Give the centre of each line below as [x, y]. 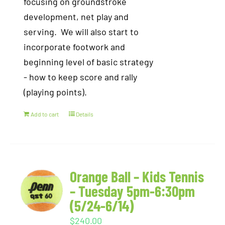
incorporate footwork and [75, 47]
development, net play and [76, 17]
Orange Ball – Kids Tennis [137, 176]
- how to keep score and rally [81, 77]
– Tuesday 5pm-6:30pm [133, 191]
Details [85, 114]
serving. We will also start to [81, 32]
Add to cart [45, 114]
